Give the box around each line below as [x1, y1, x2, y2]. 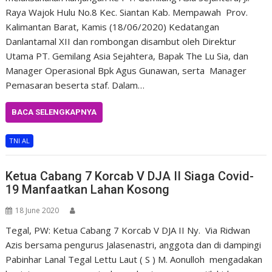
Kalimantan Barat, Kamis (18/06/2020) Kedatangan [5, 21, 220, 33]
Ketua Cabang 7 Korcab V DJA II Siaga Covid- [5, 168, 254, 183]
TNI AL [9, 136, 30, 145]
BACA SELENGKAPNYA [12, 107, 97, 117]
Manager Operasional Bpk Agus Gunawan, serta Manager [5, 64, 247, 76]
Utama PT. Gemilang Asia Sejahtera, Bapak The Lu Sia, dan [5, 50, 249, 62]
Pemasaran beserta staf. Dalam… [5, 79, 145, 91]
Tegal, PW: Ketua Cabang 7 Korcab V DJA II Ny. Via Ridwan [5, 223, 251, 236]
